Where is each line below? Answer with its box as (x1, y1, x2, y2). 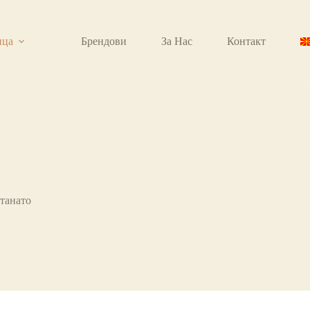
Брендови (81, 35, 127, 47)
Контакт (227, 35, 266, 47)
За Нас (161, 35, 193, 47)
